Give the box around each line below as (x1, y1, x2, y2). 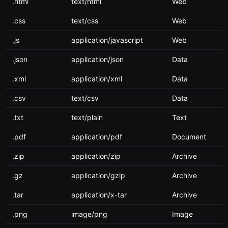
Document (172, 132, 206, 141)
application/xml (71, 74, 122, 83)
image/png (71, 210, 107, 218)
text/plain (71, 113, 103, 122)
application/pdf (71, 132, 122, 141)
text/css (71, 16, 98, 25)
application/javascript (71, 36, 143, 44)
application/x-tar (71, 190, 127, 199)
